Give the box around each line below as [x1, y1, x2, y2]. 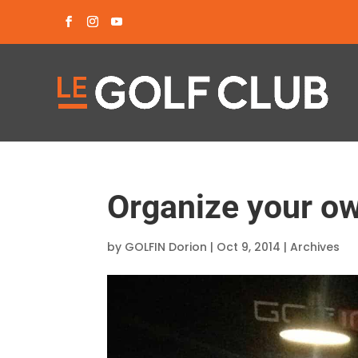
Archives [290, 239, 340, 255]
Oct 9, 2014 [217, 239, 281, 255]
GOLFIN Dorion [125, 239, 208, 255]
